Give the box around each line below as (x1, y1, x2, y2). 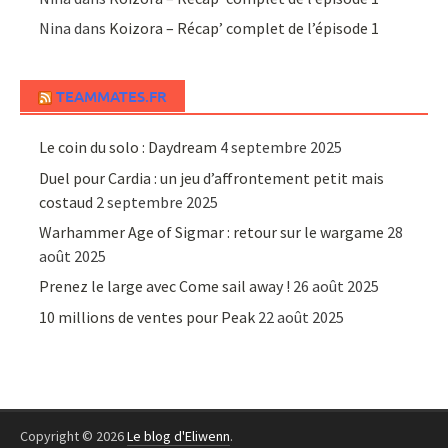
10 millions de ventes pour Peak (39, 306, 256, 327)
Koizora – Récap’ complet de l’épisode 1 (109, 18, 380, 39)
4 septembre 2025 (220, 137, 343, 158)
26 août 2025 (293, 276, 380, 297)
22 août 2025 (258, 306, 345, 327)
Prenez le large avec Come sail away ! (39, 276, 291, 297)
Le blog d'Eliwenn (127, 426, 230, 445)
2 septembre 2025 (96, 191, 219, 212)
